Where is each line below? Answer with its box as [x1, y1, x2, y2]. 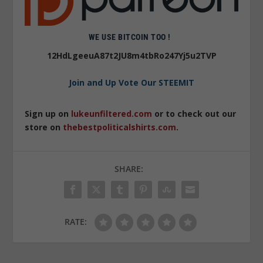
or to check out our [152, 107, 237, 119]
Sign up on [25, 107, 72, 119]
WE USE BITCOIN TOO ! [88, 32, 175, 42]
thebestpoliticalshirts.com [63, 121, 177, 133]
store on [25, 121, 63, 133]
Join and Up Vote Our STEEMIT [69, 76, 194, 88]
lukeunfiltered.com [71, 107, 153, 119]
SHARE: [114, 163, 143, 175]
